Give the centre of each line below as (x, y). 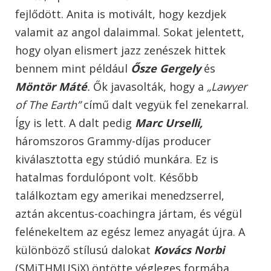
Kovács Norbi (189, 250)
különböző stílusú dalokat (84, 250)
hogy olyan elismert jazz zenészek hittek (120, 51)
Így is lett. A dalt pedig (75, 123)
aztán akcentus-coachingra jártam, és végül (129, 214)
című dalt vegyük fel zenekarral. (165, 105)
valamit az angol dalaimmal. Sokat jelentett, (130, 32)
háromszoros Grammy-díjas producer (113, 141)
